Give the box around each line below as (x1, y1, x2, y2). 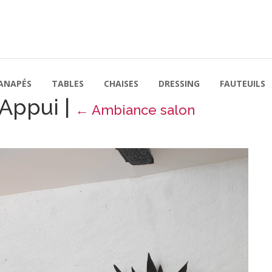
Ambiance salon (92, 102, 195, 118)
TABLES (52, 78, 84, 89)
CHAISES (104, 78, 138, 89)
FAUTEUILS (220, 78, 265, 89)
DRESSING (158, 78, 200, 89)
